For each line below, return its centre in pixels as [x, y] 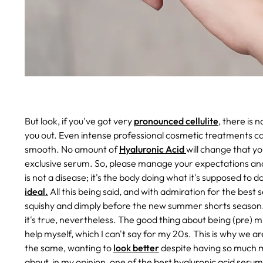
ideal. [36, 191]
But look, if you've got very [79, 121]
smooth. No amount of [72, 149]
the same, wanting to [69, 247]
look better [136, 247]
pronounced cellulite [176, 121]
